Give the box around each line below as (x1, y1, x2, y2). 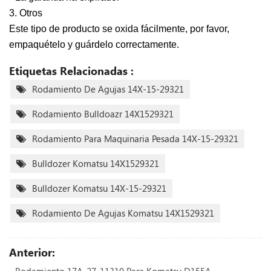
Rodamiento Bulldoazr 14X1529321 (32, 108, 174, 120)
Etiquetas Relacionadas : (9, 64, 134, 79)
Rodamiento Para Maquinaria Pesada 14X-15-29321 (32, 132, 238, 145)
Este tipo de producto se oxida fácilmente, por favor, (9, 24, 229, 34)
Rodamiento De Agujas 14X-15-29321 (32, 83, 184, 96)
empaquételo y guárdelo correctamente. (9, 39, 179, 50)
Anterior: (9, 245, 55, 260)
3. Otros (9, 8, 42, 19)
